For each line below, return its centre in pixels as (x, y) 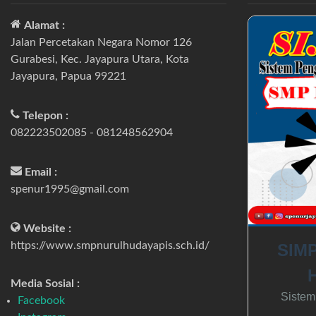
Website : (47, 229)
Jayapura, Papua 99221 (68, 77)
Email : (41, 172)
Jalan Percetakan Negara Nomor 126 (101, 43)
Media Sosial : (45, 284)
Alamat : (44, 26)
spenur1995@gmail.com (70, 189)
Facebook (41, 301)
